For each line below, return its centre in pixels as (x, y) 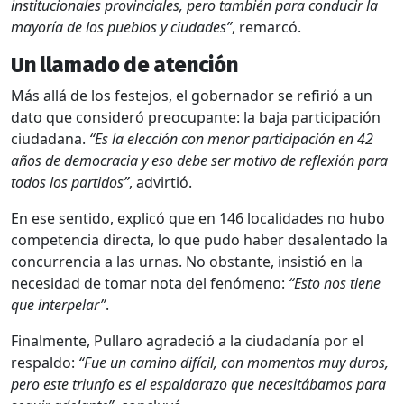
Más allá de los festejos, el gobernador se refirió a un (192, 96)
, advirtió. (161, 183)
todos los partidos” (70, 183)
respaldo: (45, 363)
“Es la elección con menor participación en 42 (231, 139)
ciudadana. (50, 139)
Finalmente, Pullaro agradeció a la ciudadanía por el (187, 341)
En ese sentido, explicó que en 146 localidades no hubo (198, 219)
